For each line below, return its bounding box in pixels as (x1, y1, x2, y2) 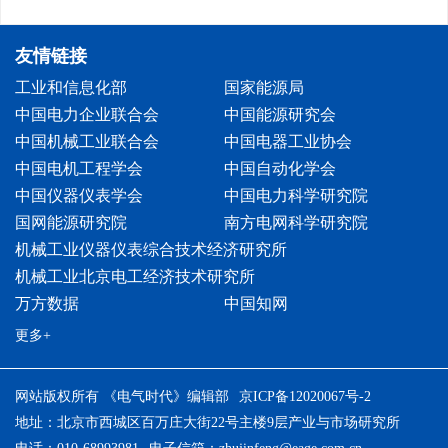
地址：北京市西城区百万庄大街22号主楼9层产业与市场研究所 (15, 415, 400, 430)
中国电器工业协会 (224, 133, 352, 150)
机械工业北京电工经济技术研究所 (15, 268, 255, 285)
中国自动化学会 (224, 160, 336, 177)
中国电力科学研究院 (224, 187, 368, 204)
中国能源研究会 (224, 106, 336, 123)
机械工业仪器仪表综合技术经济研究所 (15, 241, 287, 258)
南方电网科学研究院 (224, 214, 368, 231)
